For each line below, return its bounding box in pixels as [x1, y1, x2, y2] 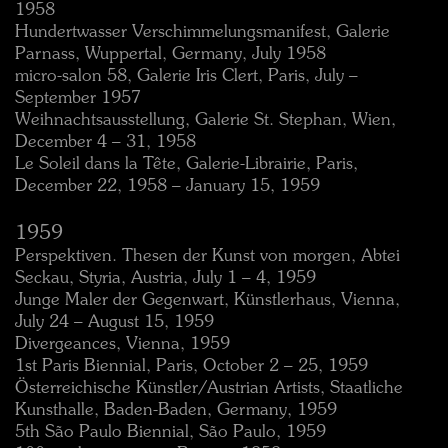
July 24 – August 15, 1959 [15, 314, 214, 331]
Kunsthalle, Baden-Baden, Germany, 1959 [15, 402, 337, 419]
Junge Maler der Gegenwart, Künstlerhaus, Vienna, [15, 292, 400, 309]
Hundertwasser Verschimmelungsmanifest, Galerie [15, 24, 390, 41]
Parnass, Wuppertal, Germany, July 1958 [15, 46, 326, 63]
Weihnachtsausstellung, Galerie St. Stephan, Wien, [15, 112, 396, 129]
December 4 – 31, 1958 [15, 134, 196, 151]
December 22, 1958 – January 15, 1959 [15, 178, 320, 195]
